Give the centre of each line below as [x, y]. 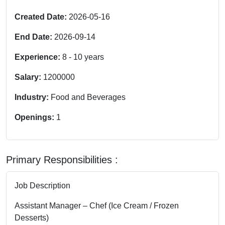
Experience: [38, 57]
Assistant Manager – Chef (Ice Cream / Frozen [97, 205]
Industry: [33, 97]
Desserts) [32, 217]
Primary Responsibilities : [62, 159]
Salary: [29, 77]
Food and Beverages [88, 97]
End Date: [34, 37]
